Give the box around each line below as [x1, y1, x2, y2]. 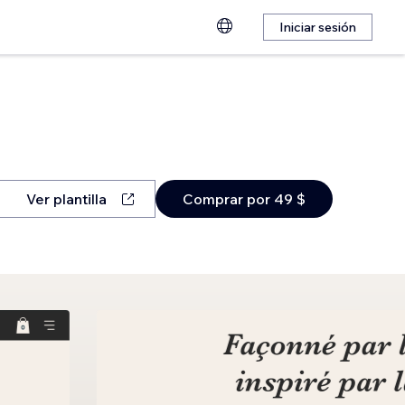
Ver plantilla [25, 190, 107, 208]
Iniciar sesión [279, 19, 356, 35]
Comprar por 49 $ [182, 190, 306, 208]
